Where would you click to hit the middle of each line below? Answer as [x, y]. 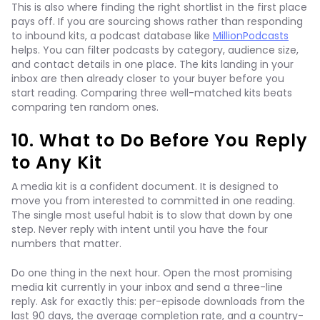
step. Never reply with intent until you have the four [140, 229]
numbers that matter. [66, 244]
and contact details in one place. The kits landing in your [152, 64]
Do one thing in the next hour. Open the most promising [152, 273]
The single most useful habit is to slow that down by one [152, 215]
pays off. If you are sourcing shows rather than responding [157, 21]
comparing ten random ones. [85, 107]
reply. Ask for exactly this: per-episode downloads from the [158, 301]
